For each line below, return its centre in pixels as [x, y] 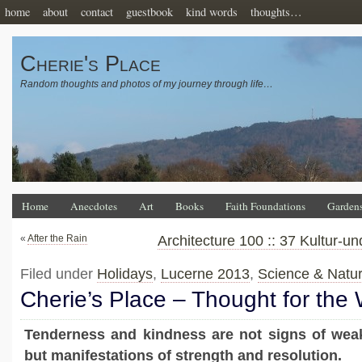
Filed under [59, 274]
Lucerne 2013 [205, 274]
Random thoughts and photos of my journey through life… [147, 84]
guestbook [149, 12]
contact [97, 12]
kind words [212, 12]
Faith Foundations [265, 206]
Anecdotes [94, 206]
